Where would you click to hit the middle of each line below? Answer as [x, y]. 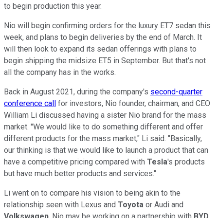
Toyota [131, 205]
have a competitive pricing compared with [75, 162]
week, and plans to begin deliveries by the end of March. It [103, 37]
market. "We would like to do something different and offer [103, 127]
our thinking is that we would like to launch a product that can [106, 150]
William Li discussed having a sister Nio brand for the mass [105, 115]
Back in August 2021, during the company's [77, 92]
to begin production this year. [54, 6]
